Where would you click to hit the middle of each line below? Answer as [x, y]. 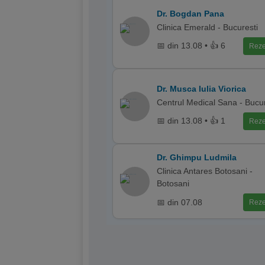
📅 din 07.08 [180, 202]
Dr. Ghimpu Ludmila [197, 157]
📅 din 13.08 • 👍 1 [191, 121]
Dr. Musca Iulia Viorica [201, 88]
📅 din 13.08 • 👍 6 [191, 46]
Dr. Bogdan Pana [190, 13]
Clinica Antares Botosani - [205, 171]
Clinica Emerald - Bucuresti [207, 27]
